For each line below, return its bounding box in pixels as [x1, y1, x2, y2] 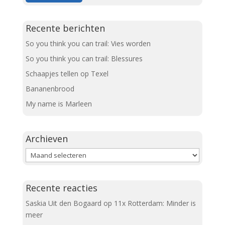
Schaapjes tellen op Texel [25, 69, 108, 79]
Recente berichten [25, 22, 105, 35]
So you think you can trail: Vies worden [25, 39, 151, 49]
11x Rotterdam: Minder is [114, 198, 196, 208]
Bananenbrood [25, 84, 74, 94]
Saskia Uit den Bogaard [25, 198, 101, 208]
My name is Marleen [25, 99, 92, 109]
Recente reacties [25, 182, 97, 194]
